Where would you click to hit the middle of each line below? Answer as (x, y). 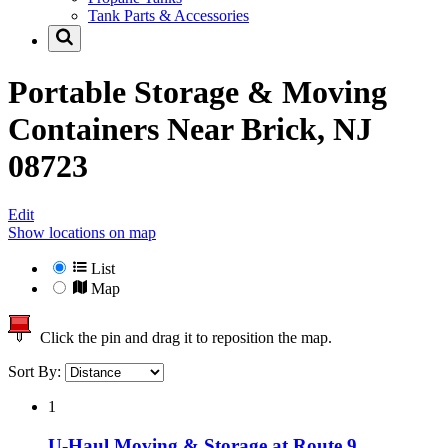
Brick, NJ (306, 128)
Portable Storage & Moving (197, 91)
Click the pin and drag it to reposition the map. (182, 338)
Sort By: (36, 372)
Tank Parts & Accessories (168, 16)
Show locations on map (82, 233)
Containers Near (124, 128)
